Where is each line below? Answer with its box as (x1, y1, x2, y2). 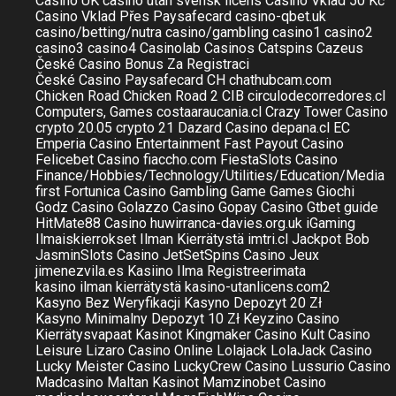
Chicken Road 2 (123, 88, 218, 104)
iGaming (306, 215, 355, 232)
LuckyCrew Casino (173, 358, 287, 375)
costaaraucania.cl (156, 103, 262, 120)
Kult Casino (301, 326, 370, 343)
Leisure (35, 342, 82, 359)
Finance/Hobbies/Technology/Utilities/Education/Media (35, 167, 385, 184)
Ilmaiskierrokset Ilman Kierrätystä (35, 231, 244, 247)
